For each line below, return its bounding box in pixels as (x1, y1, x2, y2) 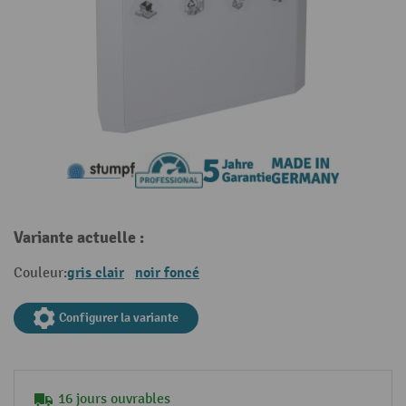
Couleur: (14, 265, 67, 282)
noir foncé (135, 264, 199, 282)
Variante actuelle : (14, 227, 144, 248)
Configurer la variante (59, 310, 179, 325)
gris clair (67, 264, 124, 282)
